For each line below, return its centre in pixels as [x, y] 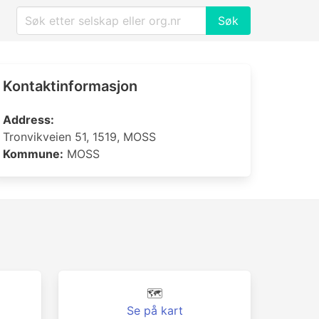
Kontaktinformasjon [70, 86]
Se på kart [155, 310]
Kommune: [33, 154]
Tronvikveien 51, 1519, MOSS [79, 137]
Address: [28, 120]
